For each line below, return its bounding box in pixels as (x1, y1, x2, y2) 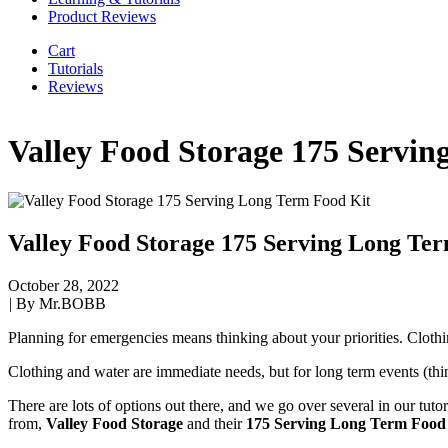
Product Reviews (48, 7, 156, 25)
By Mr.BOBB (16, 294, 106, 312)
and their (183, 414, 246, 432)
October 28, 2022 (8, 276, 119, 294)
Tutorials (48, 59, 103, 77)
